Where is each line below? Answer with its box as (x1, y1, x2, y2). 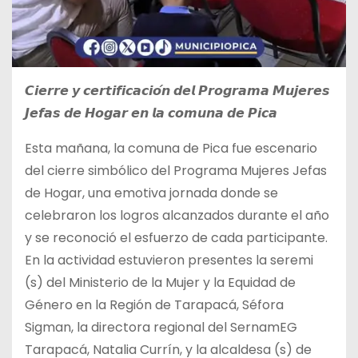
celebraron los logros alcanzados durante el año (25, 205, 329, 225)
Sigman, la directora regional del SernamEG (25, 317, 297, 336)
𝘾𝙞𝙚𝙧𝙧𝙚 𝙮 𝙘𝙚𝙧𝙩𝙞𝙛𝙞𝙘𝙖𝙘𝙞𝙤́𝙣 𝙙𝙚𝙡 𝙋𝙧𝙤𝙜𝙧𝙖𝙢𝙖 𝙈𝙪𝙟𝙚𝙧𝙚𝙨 (25, 81, 330, 100)
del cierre (25, 161, 88, 180)
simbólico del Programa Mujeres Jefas (88, 161, 327, 180)
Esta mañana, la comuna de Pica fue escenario (25, 138, 317, 157)
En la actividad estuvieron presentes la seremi (25, 250, 313, 269)
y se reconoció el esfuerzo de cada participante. (25, 228, 328, 247)
